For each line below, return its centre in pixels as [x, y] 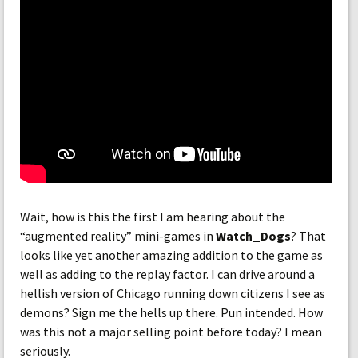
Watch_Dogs [253, 236]
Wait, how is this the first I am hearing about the [153, 217]
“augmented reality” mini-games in [118, 236]
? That [308, 236]
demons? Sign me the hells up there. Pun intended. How [171, 312]
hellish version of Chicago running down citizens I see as [173, 293]
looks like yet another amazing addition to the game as [171, 255]
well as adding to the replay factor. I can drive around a [167, 274]
